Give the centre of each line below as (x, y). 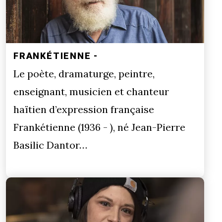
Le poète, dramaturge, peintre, (84, 74)
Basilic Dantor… (50, 145)
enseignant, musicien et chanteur (91, 92)
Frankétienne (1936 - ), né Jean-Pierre (99, 127)
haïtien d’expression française (84, 110)
